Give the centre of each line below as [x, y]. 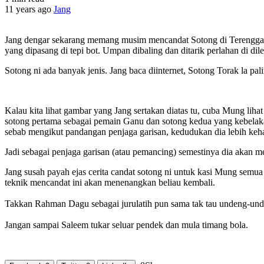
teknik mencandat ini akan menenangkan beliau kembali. [110, 182]
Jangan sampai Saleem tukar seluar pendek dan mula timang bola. [126, 225]
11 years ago [29, 9]
